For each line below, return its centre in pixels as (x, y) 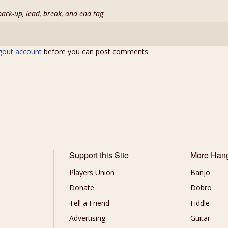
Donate (81, 188)
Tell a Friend (89, 203)
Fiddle (200, 203)
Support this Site (99, 155)
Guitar (201, 218)
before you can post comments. (96, 52)
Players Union (92, 173)
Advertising (87, 218)
